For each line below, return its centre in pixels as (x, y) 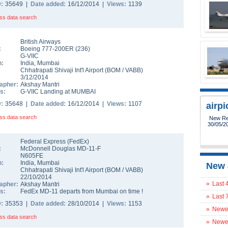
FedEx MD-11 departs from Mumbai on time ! (82, 191)
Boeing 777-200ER (48, 49)
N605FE (32, 156)
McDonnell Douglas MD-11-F (61, 149)
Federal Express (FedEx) (55, 141)
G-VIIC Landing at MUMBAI (58, 92)
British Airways (40, 42)
